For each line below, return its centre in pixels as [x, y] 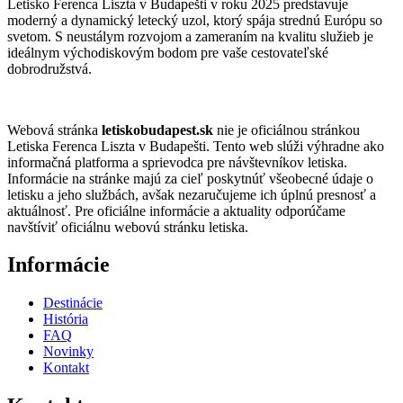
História [66, 319]
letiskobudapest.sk [157, 130]
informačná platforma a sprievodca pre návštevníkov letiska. [177, 162]
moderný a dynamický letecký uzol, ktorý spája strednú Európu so [195, 20]
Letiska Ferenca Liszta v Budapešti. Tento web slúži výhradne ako [196, 146]
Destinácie [73, 303]
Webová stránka [54, 130]
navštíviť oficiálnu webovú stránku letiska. [128, 227]
